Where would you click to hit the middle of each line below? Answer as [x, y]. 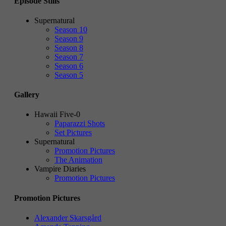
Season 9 [69, 38]
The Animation [78, 160]
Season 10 [71, 29]
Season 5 [69, 75]
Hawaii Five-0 [57, 115]
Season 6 [69, 66]
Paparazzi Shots [80, 124]
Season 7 [69, 56]
